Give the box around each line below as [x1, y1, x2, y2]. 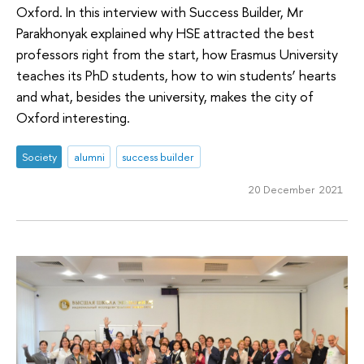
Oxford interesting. [16, 107, 130, 127]
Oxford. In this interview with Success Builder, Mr [16, 2, 303, 21]
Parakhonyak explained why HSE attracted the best [16, 23, 314, 42]
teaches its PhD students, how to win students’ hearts [16, 65, 336, 84]
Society [21, 149, 57, 165]
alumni [73, 149, 105, 165]
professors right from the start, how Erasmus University [16, 44, 338, 63]
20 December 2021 [248, 182, 343, 197]
